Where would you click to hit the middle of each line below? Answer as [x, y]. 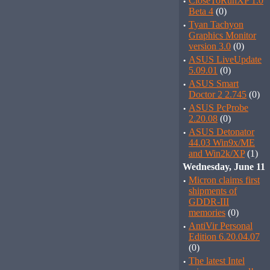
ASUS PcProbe [218, 108]
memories [207, 212]
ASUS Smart [214, 83]
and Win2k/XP [217, 153]
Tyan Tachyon [216, 24]
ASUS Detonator [221, 132]
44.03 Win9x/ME [222, 143]
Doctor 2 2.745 [218, 94]
